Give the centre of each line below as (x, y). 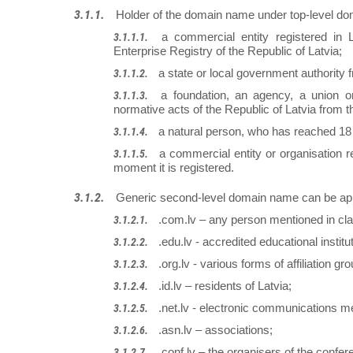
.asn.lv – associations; (216, 330)
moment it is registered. (174, 168)
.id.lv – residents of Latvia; (225, 286)
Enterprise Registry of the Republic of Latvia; (228, 51)
